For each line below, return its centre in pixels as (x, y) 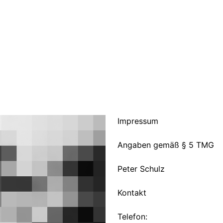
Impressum (138, 121)
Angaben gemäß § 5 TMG (166, 145)
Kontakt (132, 193)
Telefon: (132, 217)
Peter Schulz (141, 169)
